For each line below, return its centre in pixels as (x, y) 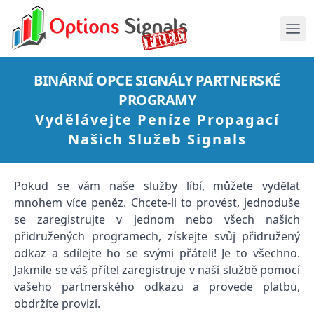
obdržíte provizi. (57, 303)
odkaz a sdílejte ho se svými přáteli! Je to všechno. (157, 253)
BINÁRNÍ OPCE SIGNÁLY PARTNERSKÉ (157, 80)
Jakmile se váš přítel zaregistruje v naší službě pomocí (157, 270)
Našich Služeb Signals (157, 139)
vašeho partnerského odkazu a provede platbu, (157, 287)
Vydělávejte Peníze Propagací (157, 120)
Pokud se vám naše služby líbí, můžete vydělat (157, 186)
